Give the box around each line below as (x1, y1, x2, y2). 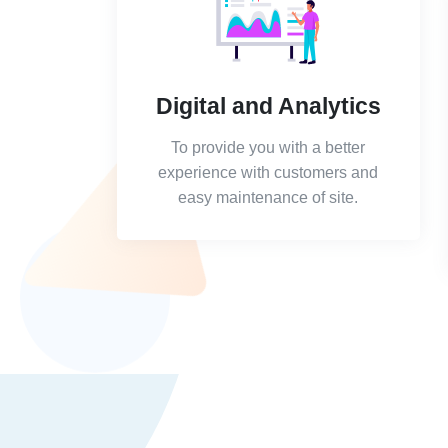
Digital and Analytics (155, 93, 381, 119)
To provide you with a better (171, 139, 366, 156)
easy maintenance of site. (178, 189, 359, 206)
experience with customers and (158, 164, 379, 181)
